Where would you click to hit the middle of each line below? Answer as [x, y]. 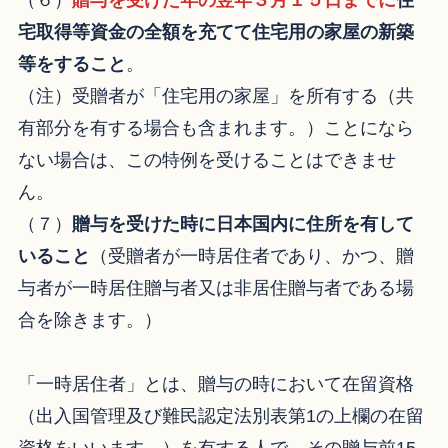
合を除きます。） [89, 320]
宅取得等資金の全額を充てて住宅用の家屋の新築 [215, 32]
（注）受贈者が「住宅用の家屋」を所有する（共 [215, 96]
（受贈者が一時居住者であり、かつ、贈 [251, 256]
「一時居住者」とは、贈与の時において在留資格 [215, 384]
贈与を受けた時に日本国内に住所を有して [242, 224]
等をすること [71, 64]
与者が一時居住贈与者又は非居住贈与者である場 [215, 288]
